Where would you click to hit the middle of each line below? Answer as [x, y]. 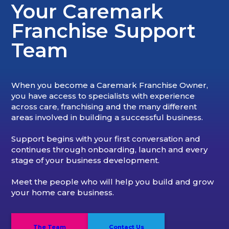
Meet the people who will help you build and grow [113, 181]
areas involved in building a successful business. [107, 117]
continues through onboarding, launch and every [110, 149]
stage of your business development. [86, 160]
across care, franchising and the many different [104, 106]
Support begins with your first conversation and [106, 139]
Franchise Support [104, 31]
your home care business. [63, 192]
